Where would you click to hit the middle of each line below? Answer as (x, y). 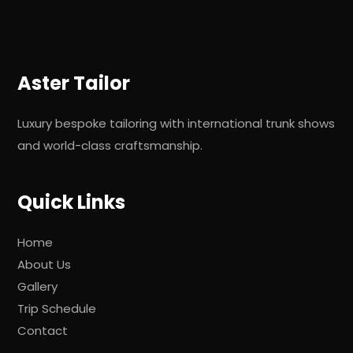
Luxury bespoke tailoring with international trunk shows (176, 124)
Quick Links (72, 203)
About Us (45, 265)
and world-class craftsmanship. (110, 146)
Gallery (38, 287)
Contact (43, 331)
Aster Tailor (74, 84)
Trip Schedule (57, 309)
